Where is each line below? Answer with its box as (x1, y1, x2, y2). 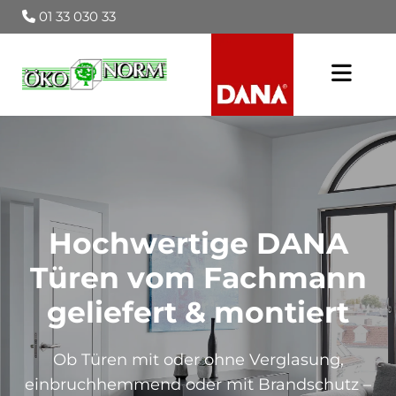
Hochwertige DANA (48, 225, 348, 261)
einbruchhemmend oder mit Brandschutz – (25, 374, 371, 394)
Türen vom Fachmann (29, 259, 367, 295)
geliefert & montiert (47, 293, 349, 330)
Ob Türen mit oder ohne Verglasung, (52, 349, 344, 369)
